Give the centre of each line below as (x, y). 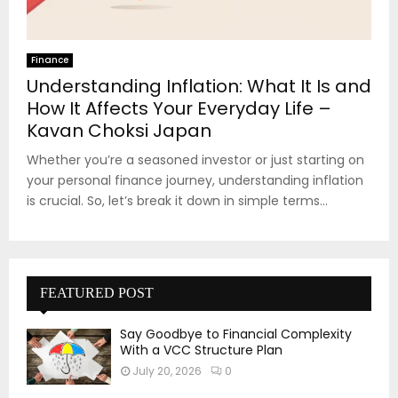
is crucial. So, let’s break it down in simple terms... (177, 200)
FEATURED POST (97, 292)
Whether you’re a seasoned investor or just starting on (195, 159)
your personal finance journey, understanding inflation (195, 180)
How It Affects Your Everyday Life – (179, 108)
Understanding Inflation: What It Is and (199, 86)
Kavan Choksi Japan (119, 130)
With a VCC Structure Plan (201, 350)
